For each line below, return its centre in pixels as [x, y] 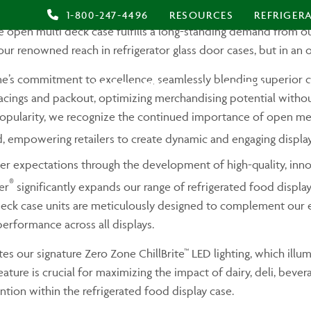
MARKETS [233, 87]
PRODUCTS [130, 87]
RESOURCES [201, 15]
